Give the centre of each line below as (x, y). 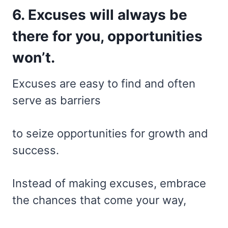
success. (36, 150)
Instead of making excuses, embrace (109, 183)
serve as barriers (56, 100)
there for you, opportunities (107, 36)
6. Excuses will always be (100, 15)
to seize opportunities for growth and (110, 133)
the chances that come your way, (99, 200)
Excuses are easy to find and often (104, 83)
